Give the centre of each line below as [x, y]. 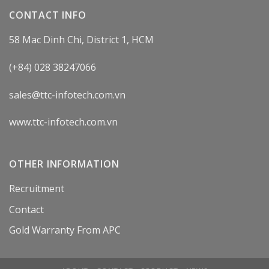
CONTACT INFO [48, 15]
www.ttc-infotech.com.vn [63, 122]
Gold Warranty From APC [65, 230]
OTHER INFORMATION [64, 164]
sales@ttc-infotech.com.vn [67, 95]
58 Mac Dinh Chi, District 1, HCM [81, 40]
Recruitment [37, 189]
